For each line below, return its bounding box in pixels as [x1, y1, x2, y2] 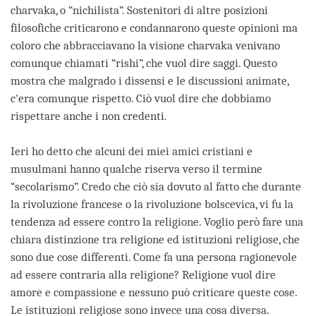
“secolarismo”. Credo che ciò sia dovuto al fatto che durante [11, 180, 301, 194]
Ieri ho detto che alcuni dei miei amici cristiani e [11, 145, 253, 159]
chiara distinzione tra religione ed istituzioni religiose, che [11, 233, 300, 247]
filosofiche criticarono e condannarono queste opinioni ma [11, 21, 298, 35]
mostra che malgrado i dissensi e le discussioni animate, [11, 74, 288, 88]
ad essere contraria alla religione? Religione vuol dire [11, 268, 276, 282]
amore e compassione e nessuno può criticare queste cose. [11, 286, 297, 300]
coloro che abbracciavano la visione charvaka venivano [11, 39, 280, 53]
